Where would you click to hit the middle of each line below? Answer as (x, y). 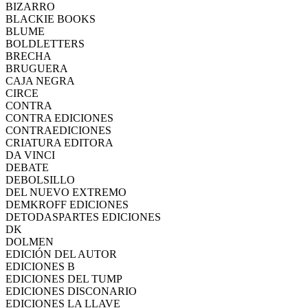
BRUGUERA (37, 68)
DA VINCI (30, 155)
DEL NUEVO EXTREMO (66, 192)
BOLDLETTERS (45, 43)
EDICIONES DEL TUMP (64, 278)
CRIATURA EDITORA (59, 142)
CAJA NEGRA (40, 80)
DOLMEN (30, 241)
